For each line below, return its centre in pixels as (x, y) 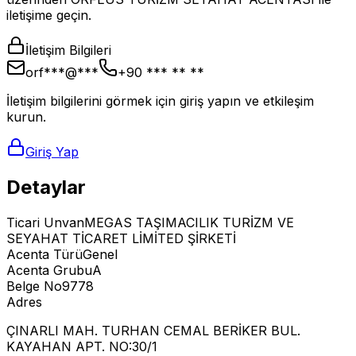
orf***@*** (62, 72)
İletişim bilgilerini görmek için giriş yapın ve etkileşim (160, 101)
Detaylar (46, 187)
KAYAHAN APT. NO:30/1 (82, 346)
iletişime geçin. (49, 15)
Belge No (34, 286)
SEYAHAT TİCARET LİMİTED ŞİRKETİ (121, 238)
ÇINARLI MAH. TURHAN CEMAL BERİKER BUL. (153, 330)
